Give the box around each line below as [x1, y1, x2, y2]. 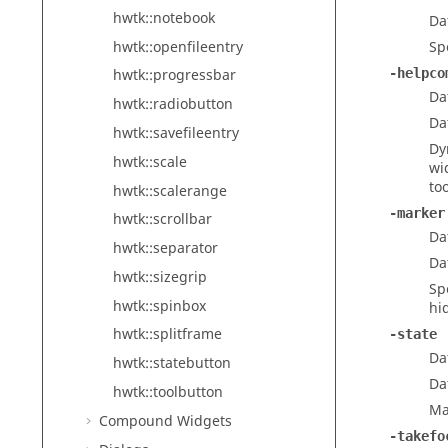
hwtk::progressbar [113, 65, 236, 87]
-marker [389, 205, 445, 221]
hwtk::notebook [113, 7, 215, 29]
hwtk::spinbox [113, 295, 206, 317]
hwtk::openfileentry [113, 36, 243, 58]
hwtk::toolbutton [113, 382, 223, 404]
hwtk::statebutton [113, 353, 231, 375]
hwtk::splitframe [113, 324, 222, 346]
